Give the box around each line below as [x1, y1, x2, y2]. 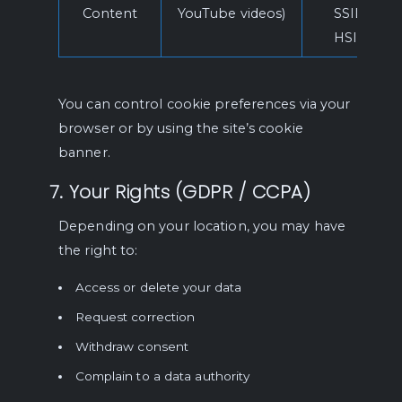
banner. [58, 144, 110, 161]
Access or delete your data [74, 280, 242, 294]
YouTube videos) [177, 5, 286, 22]
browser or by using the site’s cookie [58, 120, 303, 136]
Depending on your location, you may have [58, 218, 346, 234]
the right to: [58, 242, 138, 258]
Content [82, 5, 138, 22]
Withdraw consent [74, 339, 189, 354]
